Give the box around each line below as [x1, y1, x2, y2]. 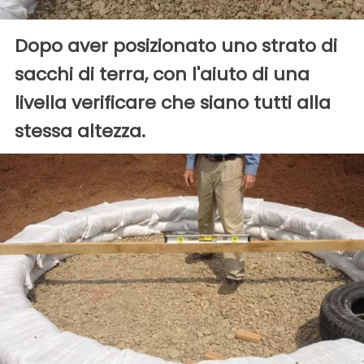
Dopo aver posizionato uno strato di [15, 33, 337, 59]
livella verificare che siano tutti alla [15, 90, 331, 116]
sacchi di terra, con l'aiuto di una [15, 62, 310, 88]
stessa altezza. [15, 119, 145, 145]
